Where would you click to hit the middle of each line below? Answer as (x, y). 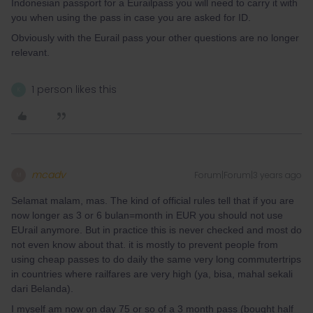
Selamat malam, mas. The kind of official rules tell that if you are (153, 201)
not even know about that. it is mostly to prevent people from (145, 245)
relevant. (30, 52)
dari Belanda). (42, 289)
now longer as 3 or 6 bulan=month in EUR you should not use (147, 215)
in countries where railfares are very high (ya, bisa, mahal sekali (152, 274)
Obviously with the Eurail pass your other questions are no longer (155, 38)
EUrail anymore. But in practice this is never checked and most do (156, 230)
